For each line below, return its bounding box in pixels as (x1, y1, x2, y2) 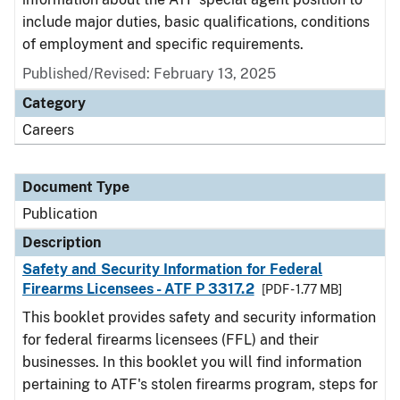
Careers (22, 121, 74, 138)
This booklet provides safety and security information (22, 309, 376, 326)
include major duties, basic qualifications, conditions (22, 13, 370, 30)
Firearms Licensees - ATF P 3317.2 (22, 280, 254, 297)
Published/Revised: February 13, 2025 (22, 65, 276, 82)
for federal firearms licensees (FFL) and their (22, 331, 319, 348)
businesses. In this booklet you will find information (22, 354, 362, 371)
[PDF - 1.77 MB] (261, 282, 342, 296)
